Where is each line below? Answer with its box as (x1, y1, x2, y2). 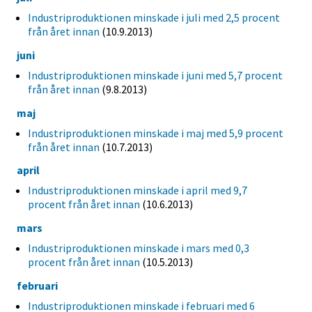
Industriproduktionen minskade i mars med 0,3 (28, 241, 249, 256)
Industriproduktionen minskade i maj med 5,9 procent (28, 125, 283, 140)
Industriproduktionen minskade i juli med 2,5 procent (28, 10, 280, 24)
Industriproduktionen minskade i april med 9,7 (28, 183, 247, 198)
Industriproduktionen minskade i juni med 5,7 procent (28, 68, 283, 82)
